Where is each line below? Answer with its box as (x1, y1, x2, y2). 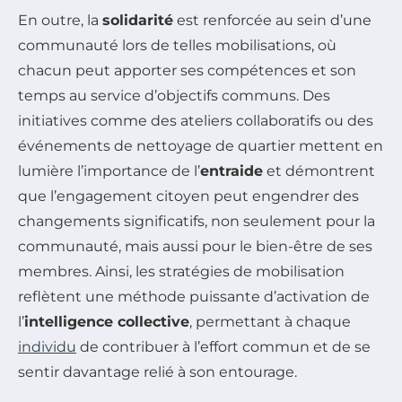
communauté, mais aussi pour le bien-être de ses (18, 238, 372, 256)
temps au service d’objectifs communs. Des (18, 87, 330, 105)
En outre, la (18, 12, 102, 30)
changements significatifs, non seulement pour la (18, 213, 375, 231)
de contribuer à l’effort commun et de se (76, 338, 371, 356)
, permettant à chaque (189, 313, 351, 331)
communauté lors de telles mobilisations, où (18, 37, 336, 55)
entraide (200, 162, 263, 180)
